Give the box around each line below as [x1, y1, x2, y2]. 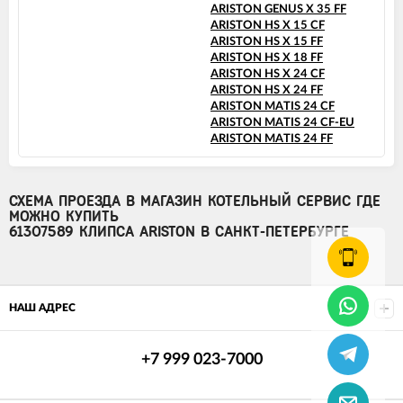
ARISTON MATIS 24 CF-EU [210, 117, 354, 130]
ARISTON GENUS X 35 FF [210, 4, 346, 16]
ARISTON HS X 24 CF [210, 68, 325, 81]
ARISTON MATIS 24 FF [210, 133, 333, 146]
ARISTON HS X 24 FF [210, 85, 323, 97]
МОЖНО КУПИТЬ [9, 208, 119, 226]
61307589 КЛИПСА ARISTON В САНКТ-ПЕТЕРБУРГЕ [9, 223, 349, 241]
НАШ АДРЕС [9, 302, 76, 314]
